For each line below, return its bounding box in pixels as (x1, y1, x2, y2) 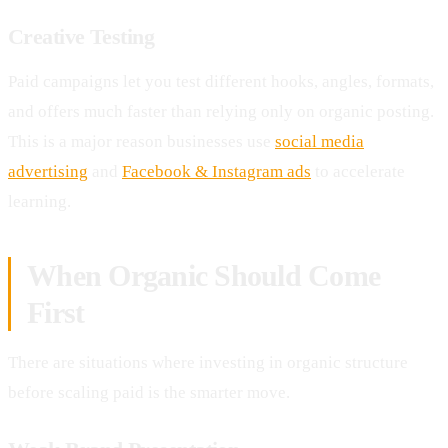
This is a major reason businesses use (8, 131, 275, 151)
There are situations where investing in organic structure (8, 352, 408, 372)
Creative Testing (8, 23, 155, 49)
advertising (8, 161, 88, 181)
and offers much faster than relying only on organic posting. (8, 101, 434, 121)
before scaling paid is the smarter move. (8, 382, 290, 402)
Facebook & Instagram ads (122, 161, 311, 181)
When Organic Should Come (27, 258, 380, 292)
